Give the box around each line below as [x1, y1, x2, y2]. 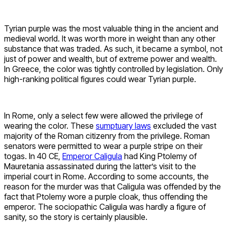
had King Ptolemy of [122, 151, 197, 162]
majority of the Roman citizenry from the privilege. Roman [4, 131, 210, 141]
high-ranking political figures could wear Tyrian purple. [4, 74, 196, 85]
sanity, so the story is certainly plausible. [4, 212, 147, 222]
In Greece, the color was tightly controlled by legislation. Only [4, 64, 223, 74]
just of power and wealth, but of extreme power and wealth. [4, 54, 217, 64]
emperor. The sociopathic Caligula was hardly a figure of [4, 202, 206, 212]
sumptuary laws [96, 121, 151, 131]
